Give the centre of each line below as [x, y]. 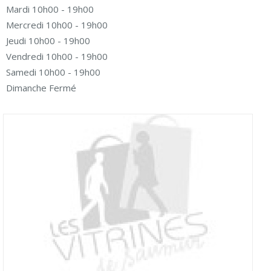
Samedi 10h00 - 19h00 [53, 72]
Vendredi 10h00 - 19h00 [57, 56]
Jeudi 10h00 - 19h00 [48, 41]
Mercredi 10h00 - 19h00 [57, 25]
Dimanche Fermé [41, 88]
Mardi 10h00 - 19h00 [50, 9]
